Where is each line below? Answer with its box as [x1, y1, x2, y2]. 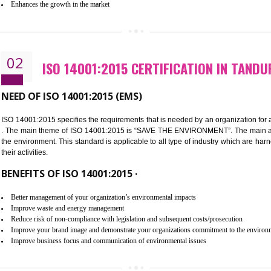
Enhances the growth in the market [42, 60, 152, 70]
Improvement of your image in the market [42, 48, 174, 57]
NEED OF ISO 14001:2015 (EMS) [31, 159, 189, 175]
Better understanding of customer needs [42, 24, 168, 33]
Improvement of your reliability [42, 36, 142, 45]
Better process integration [42, 12, 123, 21]
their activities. [31, 224, 84, 234]
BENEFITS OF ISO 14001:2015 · [31, 246, 183, 261]
